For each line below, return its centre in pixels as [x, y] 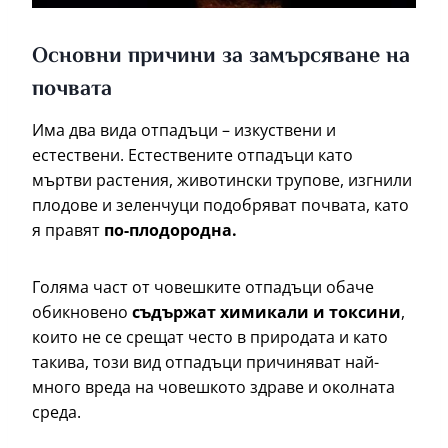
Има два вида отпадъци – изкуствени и [184, 130]
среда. [58, 412]
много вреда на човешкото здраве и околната [213, 387]
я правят [68, 230]
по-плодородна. [170, 230]
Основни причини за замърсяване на [221, 57]
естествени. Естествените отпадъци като [192, 155]
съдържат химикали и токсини [266, 312]
